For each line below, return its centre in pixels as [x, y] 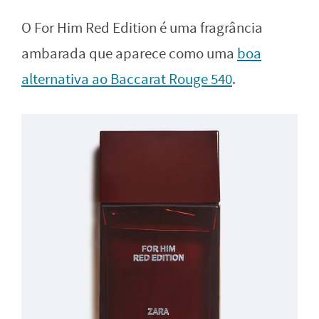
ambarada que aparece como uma [129, 53]
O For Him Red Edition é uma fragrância [142, 28]
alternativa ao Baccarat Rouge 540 [127, 79]
